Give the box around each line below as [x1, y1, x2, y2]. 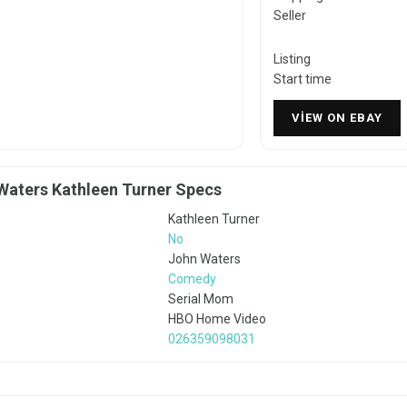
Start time [273, 72, 332, 87]
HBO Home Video [168, 312, 266, 327]
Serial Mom [168, 292, 233, 307]
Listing [273, 52, 311, 67]
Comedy [168, 272, 216, 287]
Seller [273, 8, 306, 24]
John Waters [168, 252, 241, 267]
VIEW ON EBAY [291, 111, 382, 125]
